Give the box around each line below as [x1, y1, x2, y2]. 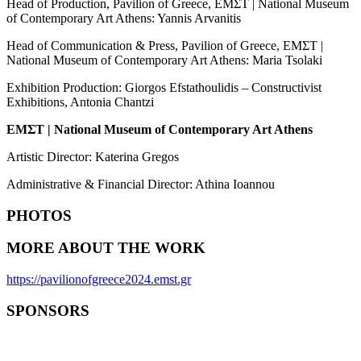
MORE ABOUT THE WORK [6, 239, 205, 257]
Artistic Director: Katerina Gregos [6, 149, 179, 164]
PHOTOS [6, 206, 72, 224]
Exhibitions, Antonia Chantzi [6, 94, 154, 109]
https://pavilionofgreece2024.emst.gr [6, 272, 191, 287]
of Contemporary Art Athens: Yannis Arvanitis [6, 10, 241, 25]
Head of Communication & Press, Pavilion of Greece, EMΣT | [6, 38, 323, 52]
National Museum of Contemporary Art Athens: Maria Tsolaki [6, 52, 322, 67]
